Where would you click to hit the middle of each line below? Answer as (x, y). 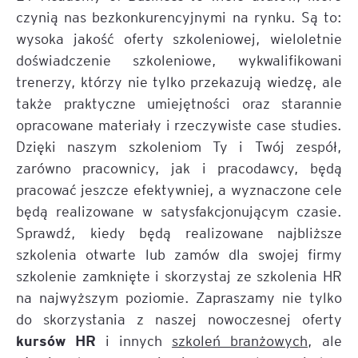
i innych (134, 340)
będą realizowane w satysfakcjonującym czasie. (179, 211)
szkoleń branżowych (240, 340)
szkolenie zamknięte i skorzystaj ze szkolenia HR (179, 275)
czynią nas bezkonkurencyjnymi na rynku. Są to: (179, 16)
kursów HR (56, 340)
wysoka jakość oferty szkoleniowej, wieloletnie (179, 38)
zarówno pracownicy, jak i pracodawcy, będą (179, 167)
